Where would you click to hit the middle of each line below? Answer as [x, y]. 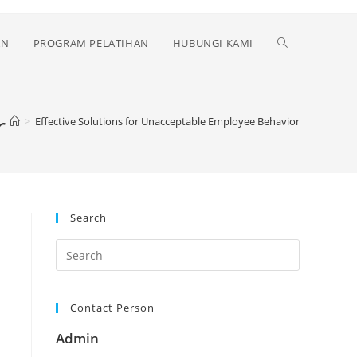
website [298, 102]
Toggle [295, 43]
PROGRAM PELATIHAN [91, 43]
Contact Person [112, 308]
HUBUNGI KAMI [213, 43]
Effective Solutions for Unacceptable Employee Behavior [167, 121]
